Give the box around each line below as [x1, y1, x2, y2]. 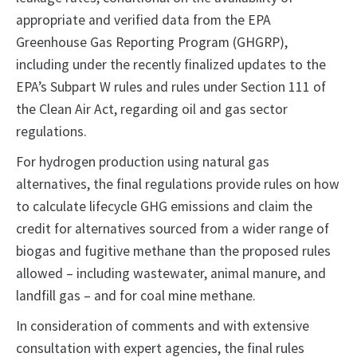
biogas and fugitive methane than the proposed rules [16, 242, 331, 261]
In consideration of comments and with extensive [16, 317, 309, 335]
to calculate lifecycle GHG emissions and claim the [16, 198, 312, 216]
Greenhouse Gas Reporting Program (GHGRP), [16, 33, 288, 52]
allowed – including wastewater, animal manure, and [16, 265, 326, 283]
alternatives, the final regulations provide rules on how [16, 175, 339, 194]
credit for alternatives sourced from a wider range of [16, 220, 329, 238]
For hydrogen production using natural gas [16, 153, 269, 171]
